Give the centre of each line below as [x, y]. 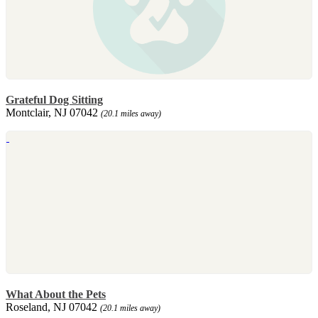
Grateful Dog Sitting [54, 99]
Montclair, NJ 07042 [53, 112]
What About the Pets [56, 294]
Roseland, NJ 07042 [53, 307]
